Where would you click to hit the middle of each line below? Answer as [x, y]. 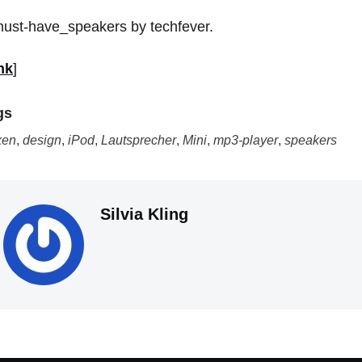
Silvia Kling [144, 214]
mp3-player [246, 140]
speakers [311, 140]
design [42, 140]
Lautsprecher [139, 140]
